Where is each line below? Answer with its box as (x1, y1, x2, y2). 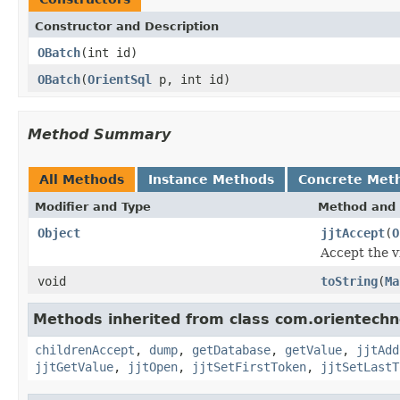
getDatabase (192, 342, 271, 357)
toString (321, 273, 378, 288)
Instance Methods (148, 171, 274, 187)
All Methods (39, 171, 124, 187)
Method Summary (28, 125, 171, 143)
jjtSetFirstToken (192, 359, 306, 374)
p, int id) (152, 71, 230, 87)
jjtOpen (128, 359, 178, 374)
